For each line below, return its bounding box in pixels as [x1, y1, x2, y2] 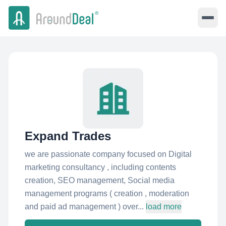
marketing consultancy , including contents [25, 163, 176, 172]
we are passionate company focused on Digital [25, 150, 192, 158]
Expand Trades [25, 129, 111, 143]
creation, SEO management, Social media [25, 176, 175, 185]
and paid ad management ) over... [25, 202, 144, 211]
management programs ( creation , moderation [25, 189, 189, 198]
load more [146, 202, 182, 211]
